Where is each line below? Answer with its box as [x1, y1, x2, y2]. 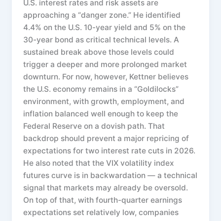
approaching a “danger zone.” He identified [23, 10, 181, 20]
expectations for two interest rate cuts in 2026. [23, 146, 196, 155]
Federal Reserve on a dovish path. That [23, 121, 165, 131]
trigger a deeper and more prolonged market [23, 59, 187, 69]
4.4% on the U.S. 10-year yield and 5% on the [23, 22, 186, 32]
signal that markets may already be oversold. [23, 183, 188, 192]
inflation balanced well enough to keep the [23, 109, 179, 118]
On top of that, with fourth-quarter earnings [23, 195, 183, 205]
